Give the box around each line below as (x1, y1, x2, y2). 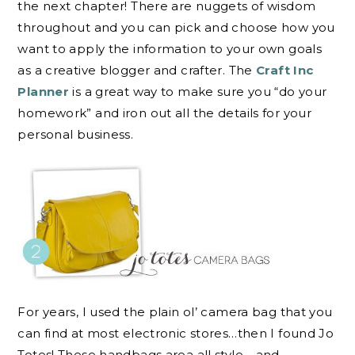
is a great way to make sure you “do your (72, 84, 327, 100)
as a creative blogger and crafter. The (17, 63, 257, 78)
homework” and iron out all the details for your (17, 105, 312, 121)
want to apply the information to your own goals (17, 41, 323, 57)
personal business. (17, 127, 134, 143)
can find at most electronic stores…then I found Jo (17, 325, 334, 341)
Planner (17, 84, 73, 100)
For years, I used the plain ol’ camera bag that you (17, 303, 333, 319)
